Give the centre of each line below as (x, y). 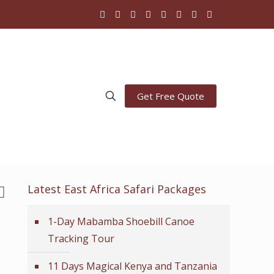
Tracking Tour (81, 239)
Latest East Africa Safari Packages (117, 189)
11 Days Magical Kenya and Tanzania (132, 266)
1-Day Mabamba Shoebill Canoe (121, 221)
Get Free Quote (171, 96)
